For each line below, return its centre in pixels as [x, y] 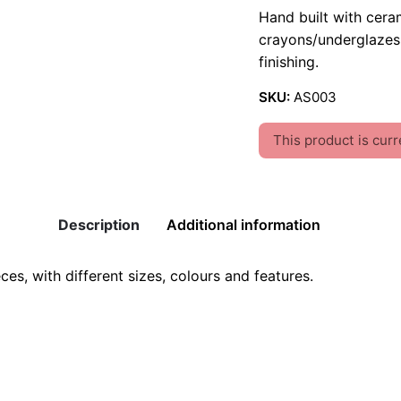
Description [99, 225]
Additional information [243, 225]
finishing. [289, 61]
